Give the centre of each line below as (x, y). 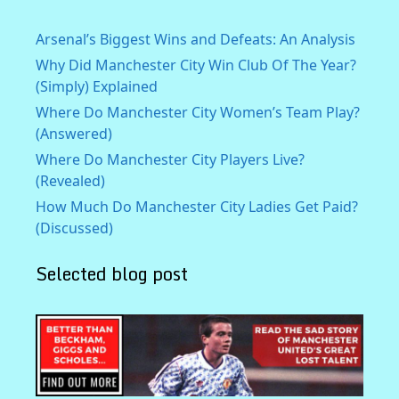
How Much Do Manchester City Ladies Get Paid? (197, 206)
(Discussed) (74, 228)
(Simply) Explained (97, 86)
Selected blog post (112, 273)
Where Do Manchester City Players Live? (170, 159)
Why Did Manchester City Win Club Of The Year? (196, 65)
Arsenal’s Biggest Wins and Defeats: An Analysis (195, 39)
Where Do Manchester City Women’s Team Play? (198, 112)
